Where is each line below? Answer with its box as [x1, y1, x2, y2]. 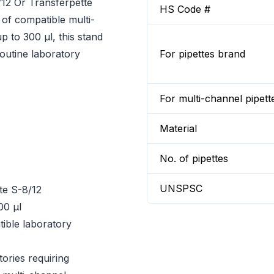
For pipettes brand [160, 48, 245, 60]
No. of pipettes [160, 152, 228, 165]
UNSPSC [160, 182, 202, 194]
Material [160, 122, 197, 135]
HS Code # [160, 3, 210, 15]
